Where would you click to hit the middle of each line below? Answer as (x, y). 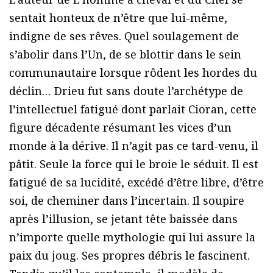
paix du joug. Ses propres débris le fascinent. (129, 256)
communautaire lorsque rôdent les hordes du (133, 73)
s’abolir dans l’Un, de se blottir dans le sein (125, 55)
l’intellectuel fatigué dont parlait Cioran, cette (133, 109)
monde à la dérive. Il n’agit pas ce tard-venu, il (134, 146)
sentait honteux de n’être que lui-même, (118, 18)
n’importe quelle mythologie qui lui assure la (132, 237)
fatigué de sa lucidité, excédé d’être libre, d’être (136, 183)
